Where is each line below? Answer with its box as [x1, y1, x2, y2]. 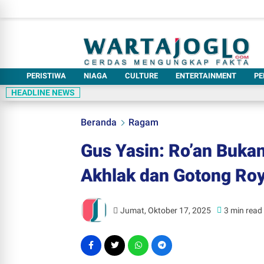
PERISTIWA [27, 71, 66, 80]
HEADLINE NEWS [11, 88, 75, 97]
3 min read [224, 205, 263, 215]
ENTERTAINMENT [176, 71, 236, 80]
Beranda [81, 117, 117, 128]
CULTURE [125, 71, 158, 80]
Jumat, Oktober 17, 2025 [120, 205, 212, 215]
